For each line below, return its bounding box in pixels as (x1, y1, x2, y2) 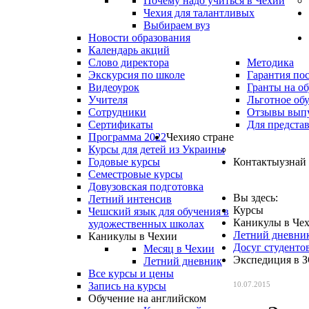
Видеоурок (88, 81, 139, 93)
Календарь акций (88, 44, 170, 56)
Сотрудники (88, 106, 146, 118)
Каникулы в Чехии (88, 230, 177, 242)
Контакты (233, 156, 279, 168)
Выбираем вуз (143, 19, 210, 31)
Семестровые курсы (88, 168, 183, 180)
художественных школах (88, 218, 204, 230)
